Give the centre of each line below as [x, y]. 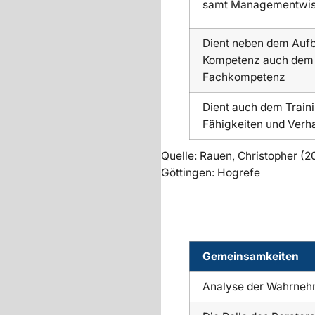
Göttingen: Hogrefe [210, 173]
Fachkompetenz [244, 77]
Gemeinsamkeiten [252, 256]
